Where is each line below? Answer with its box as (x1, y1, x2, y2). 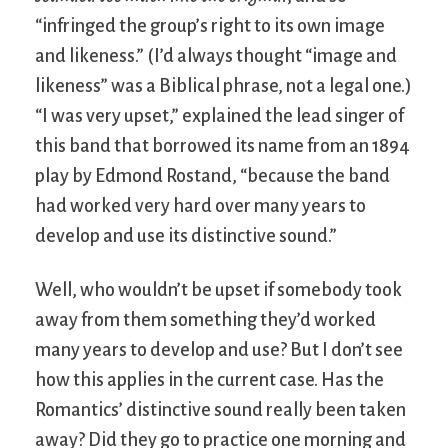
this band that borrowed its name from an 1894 (35, 135, 410, 156)
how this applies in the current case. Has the (35, 369, 384, 390)
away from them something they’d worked (35, 309, 376, 330)
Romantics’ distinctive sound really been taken (35, 399, 406, 420)
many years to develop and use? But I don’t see (35, 339, 403, 360)
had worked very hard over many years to (35, 195, 366, 216)
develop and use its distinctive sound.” (35, 225, 337, 246)
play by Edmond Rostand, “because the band (35, 165, 390, 186)
